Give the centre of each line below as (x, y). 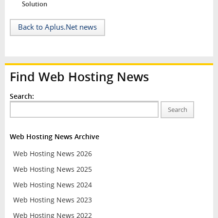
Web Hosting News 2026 (52, 154)
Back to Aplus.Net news (57, 27)
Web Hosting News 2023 (52, 200)
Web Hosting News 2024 (52, 184)
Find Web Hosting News (79, 76)
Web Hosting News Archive (54, 136)
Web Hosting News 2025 (52, 169)
